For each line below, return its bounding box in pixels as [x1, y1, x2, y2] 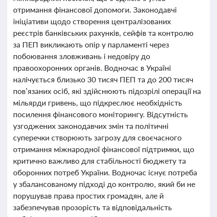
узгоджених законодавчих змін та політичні [13, 121, 169, 130]
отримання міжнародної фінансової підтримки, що [13, 144, 194, 154]
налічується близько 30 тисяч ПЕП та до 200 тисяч [13, 75, 193, 84]
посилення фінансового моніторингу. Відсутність [13, 109, 188, 119]
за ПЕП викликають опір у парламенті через [13, 40, 169, 49]
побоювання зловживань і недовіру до [13, 51, 150, 61]
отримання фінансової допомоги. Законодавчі [13, 5, 177, 14]
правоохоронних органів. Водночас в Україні [13, 63, 171, 72]
